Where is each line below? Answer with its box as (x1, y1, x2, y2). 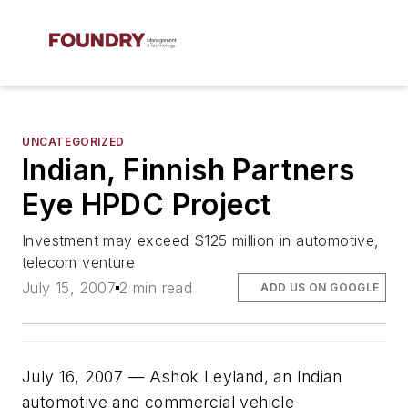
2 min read (119, 279, 193, 298)
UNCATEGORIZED (22, 135, 125, 148)
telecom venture (22, 253, 136, 271)
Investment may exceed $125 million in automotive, (22, 231, 380, 250)
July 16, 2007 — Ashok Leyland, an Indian (22, 367, 342, 387)
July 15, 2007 (22, 279, 117, 298)
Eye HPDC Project (22, 187, 272, 222)
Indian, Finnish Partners (22, 152, 355, 188)
